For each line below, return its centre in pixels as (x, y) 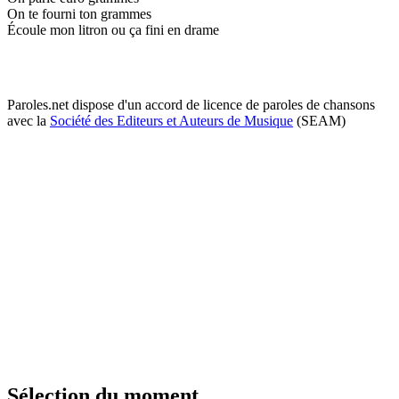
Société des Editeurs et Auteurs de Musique (171, 120)
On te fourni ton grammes (79, 13)
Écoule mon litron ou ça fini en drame (113, 29)
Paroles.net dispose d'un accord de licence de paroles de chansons (191, 104)
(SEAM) (319, 120)
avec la (28, 120)
